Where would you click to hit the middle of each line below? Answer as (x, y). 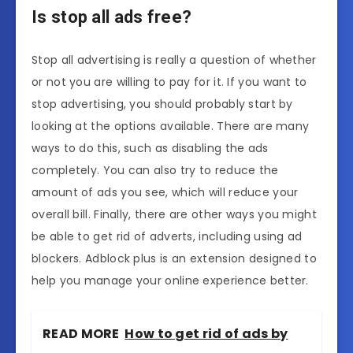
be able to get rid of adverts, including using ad (167, 237)
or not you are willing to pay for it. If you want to (169, 82)
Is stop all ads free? (112, 17)
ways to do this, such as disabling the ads (150, 149)
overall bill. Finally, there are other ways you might (174, 215)
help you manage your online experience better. (170, 281)
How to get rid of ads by (206, 334)
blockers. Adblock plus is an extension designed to (174, 259)
